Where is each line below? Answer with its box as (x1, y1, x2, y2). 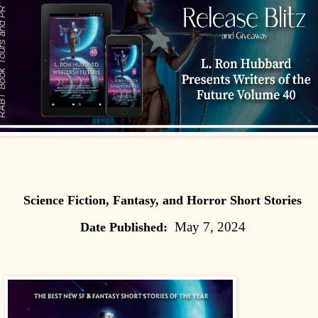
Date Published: (79, 220, 168, 235)
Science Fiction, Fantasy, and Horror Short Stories (23, 193, 302, 208)
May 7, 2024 (167, 219, 246, 235)
